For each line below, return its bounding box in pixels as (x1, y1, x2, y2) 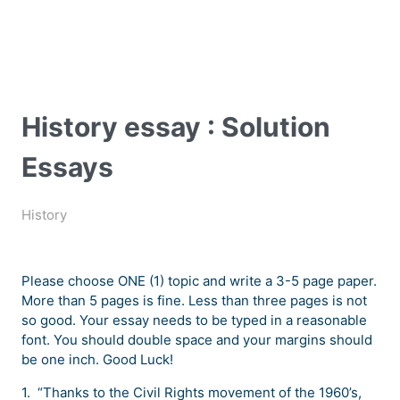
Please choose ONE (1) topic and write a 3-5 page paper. (21, 272, 377, 290)
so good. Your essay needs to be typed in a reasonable (21, 312, 367, 329)
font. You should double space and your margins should (21, 331, 372, 349)
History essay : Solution (21, 111, 330, 144)
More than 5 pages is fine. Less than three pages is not (21, 292, 367, 310)
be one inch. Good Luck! (21, 351, 173, 369)
